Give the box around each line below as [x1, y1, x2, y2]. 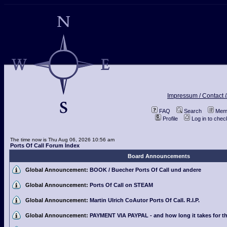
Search [183, 108, 202, 114]
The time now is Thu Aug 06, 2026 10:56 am [10, 137, 115, 142]
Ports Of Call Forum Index [10, 142, 80, 148]
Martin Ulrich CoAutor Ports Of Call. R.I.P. [90, 197, 200, 203]
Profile [163, 116, 178, 122]
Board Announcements [126, 153, 192, 159]
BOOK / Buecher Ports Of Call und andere [90, 167, 201, 173]
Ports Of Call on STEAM [90, 182, 153, 188]
